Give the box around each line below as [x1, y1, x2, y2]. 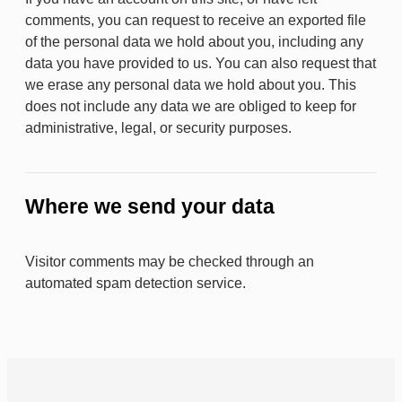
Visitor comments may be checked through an [25, 253, 314, 269]
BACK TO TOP [288, 347, 350, 358]
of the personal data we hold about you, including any [25, 34, 363, 49]
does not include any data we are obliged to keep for [25, 99, 356, 114]
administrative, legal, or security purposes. [25, 120, 292, 135]
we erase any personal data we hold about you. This [25, 77, 356, 92]
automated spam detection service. [25, 275, 246, 291]
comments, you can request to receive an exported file [25, 13, 366, 28]
